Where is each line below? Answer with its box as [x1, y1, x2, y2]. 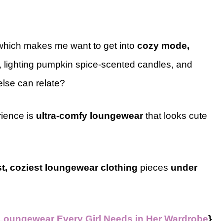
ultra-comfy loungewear [36, 110, 143, 121]
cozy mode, [137, 40, 189, 51]
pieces [140, 162, 171, 173]
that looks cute [143, 110, 207, 121]
